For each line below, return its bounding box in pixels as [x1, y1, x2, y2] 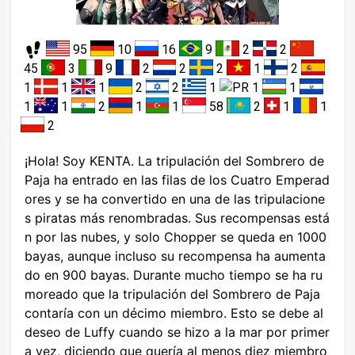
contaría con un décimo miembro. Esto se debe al [25, 305, 323, 321]
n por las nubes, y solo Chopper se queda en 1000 [25, 229, 326, 245]
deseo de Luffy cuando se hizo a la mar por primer [25, 324, 330, 340]
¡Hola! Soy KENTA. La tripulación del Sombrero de [25, 153, 324, 169]
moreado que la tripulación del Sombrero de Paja [25, 286, 320, 302]
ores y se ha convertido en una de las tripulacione [25, 191, 325, 207]
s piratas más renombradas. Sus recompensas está [25, 210, 330, 226]
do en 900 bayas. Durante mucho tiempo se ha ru [25, 267, 323, 283]
